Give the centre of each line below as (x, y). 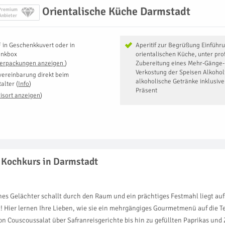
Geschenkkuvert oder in (42, 45)
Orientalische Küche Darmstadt (116, 11)
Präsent (146, 90)
